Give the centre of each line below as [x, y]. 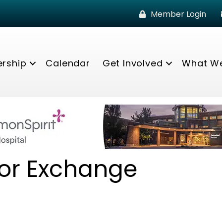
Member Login [178, 14]
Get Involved [133, 63]
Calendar [68, 63]
